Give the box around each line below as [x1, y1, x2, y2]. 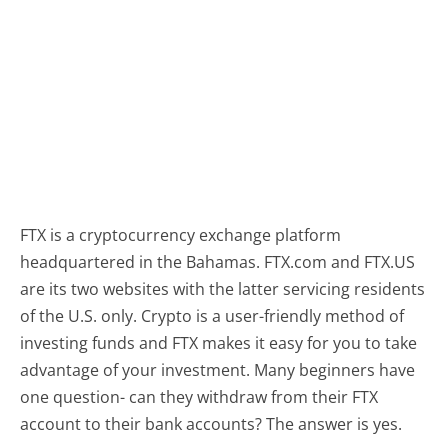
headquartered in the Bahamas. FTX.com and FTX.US [20, 250, 416, 273]
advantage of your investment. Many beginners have [20, 358, 416, 381]
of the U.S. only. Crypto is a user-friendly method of [20, 304, 405, 327]
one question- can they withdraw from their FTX [20, 385, 379, 408]
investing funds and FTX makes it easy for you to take [20, 331, 418, 354]
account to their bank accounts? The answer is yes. [20, 412, 403, 435]
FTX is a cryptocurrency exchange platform [20, 223, 342, 246]
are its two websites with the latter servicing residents [20, 277, 426, 300]
